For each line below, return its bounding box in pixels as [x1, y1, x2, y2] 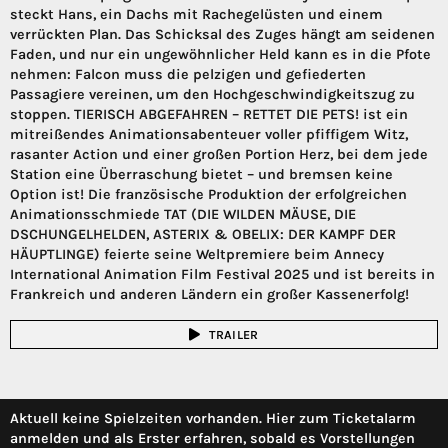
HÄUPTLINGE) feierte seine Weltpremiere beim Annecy [10, 246, 384, 264]
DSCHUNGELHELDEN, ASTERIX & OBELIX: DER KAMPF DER [10, 226, 396, 244]
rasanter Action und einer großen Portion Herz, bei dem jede [10, 146, 428, 164]
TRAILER [208, 327, 259, 342]
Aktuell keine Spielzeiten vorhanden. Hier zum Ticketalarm [10, 410, 416, 428]
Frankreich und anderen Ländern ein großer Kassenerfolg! [10, 286, 409, 304]
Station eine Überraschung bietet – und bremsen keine [10, 166, 393, 184]
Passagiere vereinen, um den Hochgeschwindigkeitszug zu [10, 86, 415, 104]
